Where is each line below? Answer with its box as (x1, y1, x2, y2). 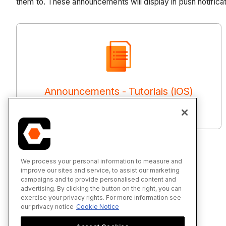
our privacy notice (21, 202, 74, 210)
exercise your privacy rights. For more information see (21, 193, 181, 201)
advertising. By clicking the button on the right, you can (21, 184, 182, 192)
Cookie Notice (76, 202, 119, 210)
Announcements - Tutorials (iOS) (44, 85, 193, 98)
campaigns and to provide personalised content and (21, 175, 176, 183)
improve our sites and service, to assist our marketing (21, 166, 180, 174)
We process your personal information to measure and (21, 157, 182, 165)
